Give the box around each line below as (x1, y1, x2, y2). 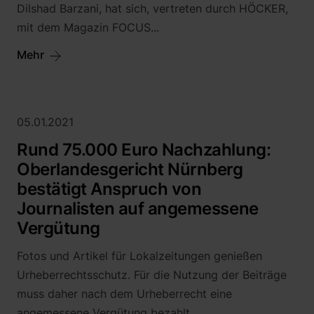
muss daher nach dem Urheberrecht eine (17, 287, 232, 301)
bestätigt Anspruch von (17, 179, 202, 199)
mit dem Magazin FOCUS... (17, 20, 159, 34)
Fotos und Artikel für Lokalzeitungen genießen (17, 249, 262, 263)
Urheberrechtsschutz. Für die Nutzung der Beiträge (17, 268, 287, 282)
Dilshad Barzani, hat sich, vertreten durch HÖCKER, (17, 1, 288, 15)
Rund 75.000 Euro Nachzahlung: (17, 139, 271, 160)
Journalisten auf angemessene (17, 198, 259, 219)
